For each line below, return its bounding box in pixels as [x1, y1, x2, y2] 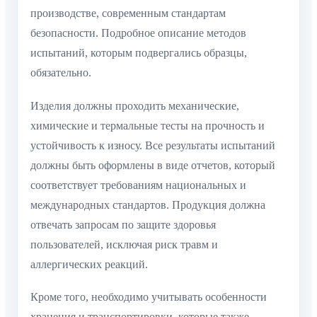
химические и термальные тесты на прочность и [30, 119, 265, 132]
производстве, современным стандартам [30, 7, 226, 20]
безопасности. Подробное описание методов [30, 27, 246, 40]
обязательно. [30, 67, 91, 79]
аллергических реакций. [30, 258, 148, 270]
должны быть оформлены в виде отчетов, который [30, 158, 275, 171]
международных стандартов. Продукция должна [30, 198, 265, 211]
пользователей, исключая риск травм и [30, 238, 218, 250]
